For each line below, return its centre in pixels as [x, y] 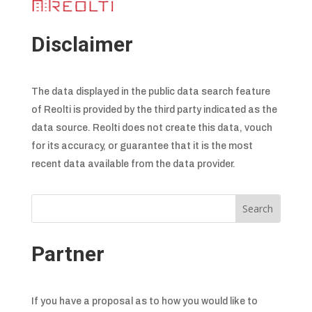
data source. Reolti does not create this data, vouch [151, 127]
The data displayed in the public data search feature [150, 91]
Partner [68, 253]
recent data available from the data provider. [134, 164]
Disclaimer [82, 44]
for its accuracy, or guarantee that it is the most [142, 146]
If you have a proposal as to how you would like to [144, 301]
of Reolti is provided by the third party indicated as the [154, 109]
